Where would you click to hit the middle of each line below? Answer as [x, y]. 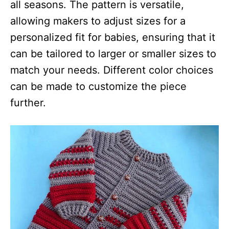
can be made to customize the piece [98, 86]
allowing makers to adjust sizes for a [98, 21]
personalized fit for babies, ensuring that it [113, 37]
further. [28, 102]
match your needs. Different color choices [112, 70]
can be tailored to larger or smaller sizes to [113, 53]
